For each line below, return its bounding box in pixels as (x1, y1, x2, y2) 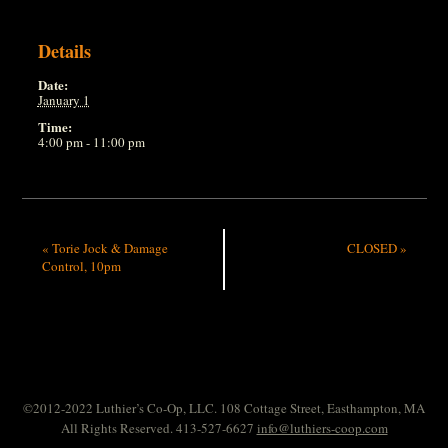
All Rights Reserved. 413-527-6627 (60, 418, 257, 437)
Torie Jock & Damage (48, 238, 168, 257)
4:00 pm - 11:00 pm (37, 132, 145, 151)
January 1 (37, 90, 90, 109)
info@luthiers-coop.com (256, 418, 388, 437)
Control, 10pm (41, 256, 121, 275)
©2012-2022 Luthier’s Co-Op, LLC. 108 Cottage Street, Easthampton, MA (23, 398, 425, 417)
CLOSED (346, 238, 400, 257)
